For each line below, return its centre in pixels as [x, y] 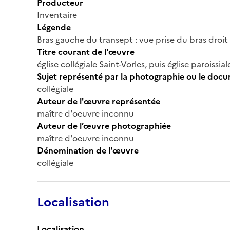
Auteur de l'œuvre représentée [99, 101]
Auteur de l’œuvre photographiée [104, 126]
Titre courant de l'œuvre [86, 52]
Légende [54, 27]
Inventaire [57, 15]
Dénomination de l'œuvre [88, 150]
